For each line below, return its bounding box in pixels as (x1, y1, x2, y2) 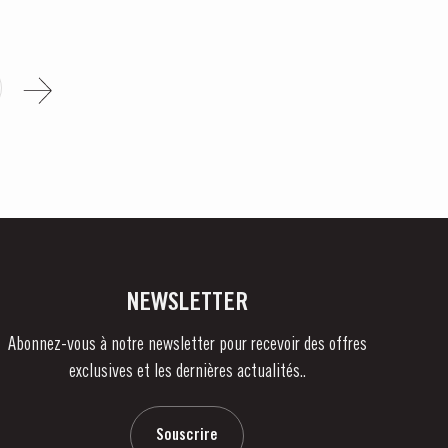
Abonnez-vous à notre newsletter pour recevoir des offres (7, 337, 367, 353)
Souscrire (156, 428, 219, 443)
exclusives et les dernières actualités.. (68, 364, 306, 380)
